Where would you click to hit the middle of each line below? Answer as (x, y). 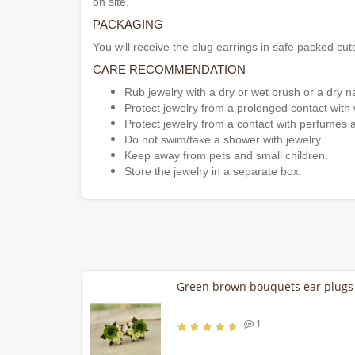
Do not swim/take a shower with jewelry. (224, 140)
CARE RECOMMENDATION (169, 70)
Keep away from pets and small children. (226, 156)
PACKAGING (128, 25)
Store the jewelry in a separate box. (213, 172)
